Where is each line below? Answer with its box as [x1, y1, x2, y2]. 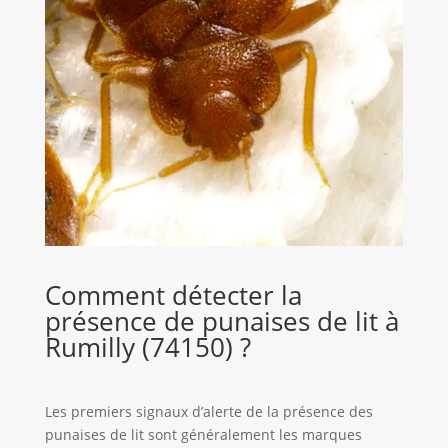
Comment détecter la [44, 277, 302, 314]
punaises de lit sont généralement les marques [44, 425, 362, 445]
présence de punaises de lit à [44, 303, 399, 340]
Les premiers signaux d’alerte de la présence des [44, 402, 373, 422]
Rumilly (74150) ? [44, 329, 251, 366]
